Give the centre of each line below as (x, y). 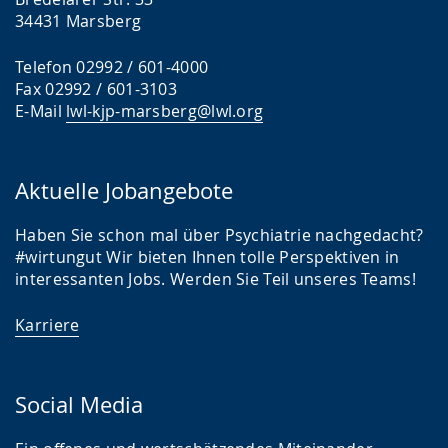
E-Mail (41, 110)
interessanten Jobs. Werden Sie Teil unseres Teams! (215, 278)
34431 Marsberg (78, 20)
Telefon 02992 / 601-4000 (112, 66)
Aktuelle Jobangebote (124, 190)
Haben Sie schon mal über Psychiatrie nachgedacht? (219, 234)
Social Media (79, 404)
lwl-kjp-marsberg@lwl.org (165, 110)
